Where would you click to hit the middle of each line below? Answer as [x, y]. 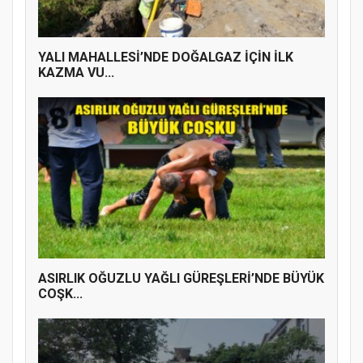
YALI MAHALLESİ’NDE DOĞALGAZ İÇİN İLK [166, 57]
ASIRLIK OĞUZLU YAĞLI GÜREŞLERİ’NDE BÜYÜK [181, 279]
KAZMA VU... [76, 72]
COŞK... [60, 294]
